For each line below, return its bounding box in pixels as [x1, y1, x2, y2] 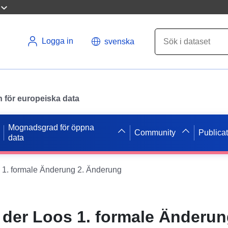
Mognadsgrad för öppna [8, 123, 95, 132]
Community [134, 128, 176, 137]
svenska [104, 37, 134, 46]
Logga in [42, 37, 73, 45]
